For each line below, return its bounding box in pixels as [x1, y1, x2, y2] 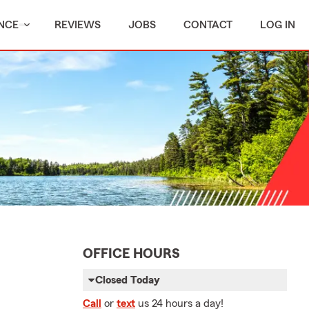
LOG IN [260, 19, 295, 30]
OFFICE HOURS [83, 247, 180, 261]
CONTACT [183, 19, 232, 30]
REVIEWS [54, 19, 101, 30]
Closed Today [95, 275, 160, 286]
